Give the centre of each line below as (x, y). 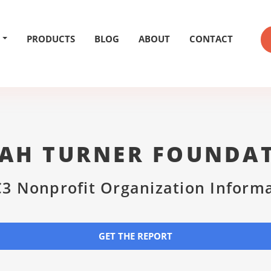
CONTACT (211, 39)
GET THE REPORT (135, 236)
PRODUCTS (51, 39)
